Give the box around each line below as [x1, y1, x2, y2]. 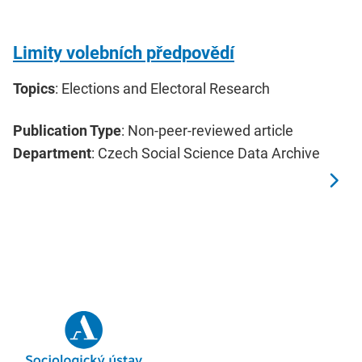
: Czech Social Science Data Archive [91, 144, 320, 162]
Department [13, 144, 91, 162]
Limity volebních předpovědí [13, 42, 234, 63]
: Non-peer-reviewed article [121, 121, 293, 139]
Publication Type [13, 121, 121, 139]
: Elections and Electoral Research [55, 79, 270, 97]
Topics [13, 79, 55, 97]
